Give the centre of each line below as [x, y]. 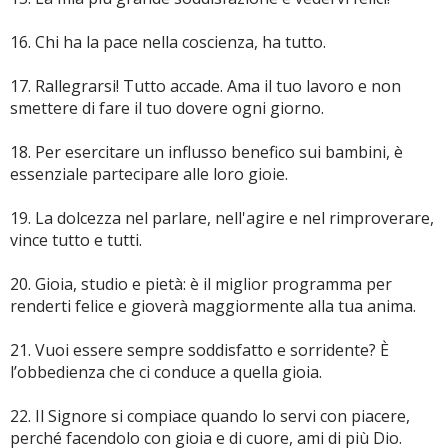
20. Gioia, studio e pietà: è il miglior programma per [201, 284]
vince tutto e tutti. [76, 240]
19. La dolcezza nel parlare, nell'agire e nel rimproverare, [222, 218]
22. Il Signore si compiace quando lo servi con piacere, [210, 416]
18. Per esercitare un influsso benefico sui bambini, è [206, 152]
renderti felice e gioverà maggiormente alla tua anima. [213, 306]
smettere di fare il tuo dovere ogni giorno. [167, 108]
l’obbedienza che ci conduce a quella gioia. [166, 372]
